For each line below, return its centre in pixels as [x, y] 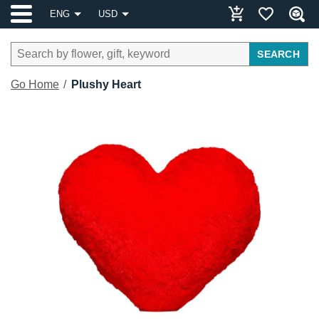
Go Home [35, 84]
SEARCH [278, 54]
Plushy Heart [106, 84]
